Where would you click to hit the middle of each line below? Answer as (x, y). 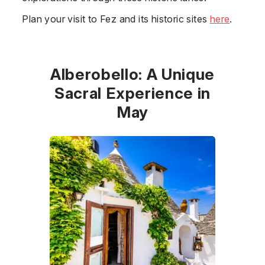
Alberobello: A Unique (132, 74)
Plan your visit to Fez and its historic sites (116, 19)
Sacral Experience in (132, 93)
